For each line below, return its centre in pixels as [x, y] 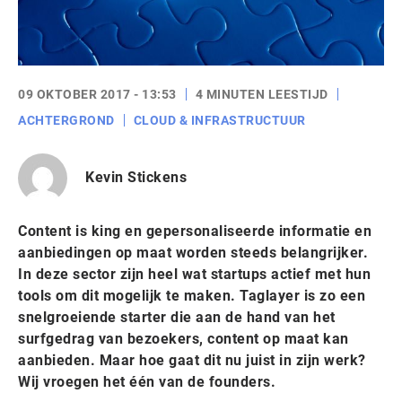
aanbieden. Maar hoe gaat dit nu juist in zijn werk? [192, 360]
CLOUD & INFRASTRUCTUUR [219, 120]
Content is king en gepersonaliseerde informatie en [195, 231]
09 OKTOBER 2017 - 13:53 [97, 94]
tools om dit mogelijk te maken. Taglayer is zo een [192, 295]
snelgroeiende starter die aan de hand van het [177, 317]
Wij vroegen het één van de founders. [147, 381]
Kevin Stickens [136, 178]
